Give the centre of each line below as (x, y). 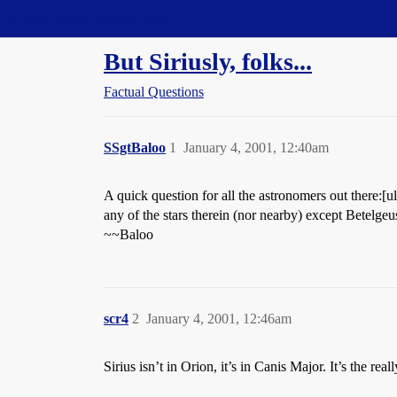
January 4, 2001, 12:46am (219, 319)
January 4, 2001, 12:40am (256, 148)
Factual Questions (154, 92)
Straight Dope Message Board (93, 18)
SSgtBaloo (135, 148)
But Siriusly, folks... (208, 62)
